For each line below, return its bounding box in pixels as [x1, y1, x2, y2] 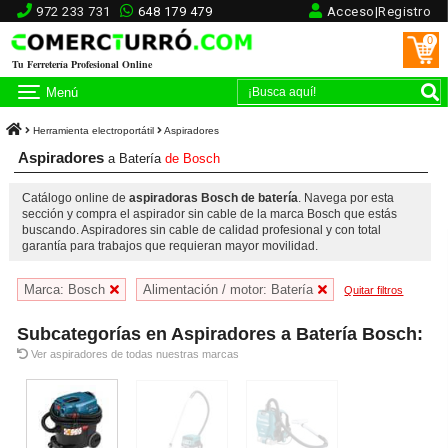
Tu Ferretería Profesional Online [12, 57, 153, 71]
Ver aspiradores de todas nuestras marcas [28, 348, 240, 361]
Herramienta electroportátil [33, 125, 155, 136]
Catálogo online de [21, 191, 129, 206]
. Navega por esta [297, 191, 394, 206]
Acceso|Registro [326, 4, 432, 19]
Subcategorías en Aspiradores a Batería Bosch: [17, 324, 424, 345]
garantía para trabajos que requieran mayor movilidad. [21, 239, 318, 254]
